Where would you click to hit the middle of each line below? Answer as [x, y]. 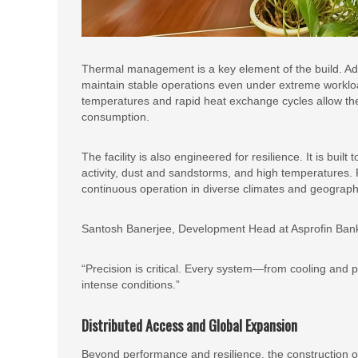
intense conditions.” [131, 284]
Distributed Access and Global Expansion [189, 325]
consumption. [115, 117]
